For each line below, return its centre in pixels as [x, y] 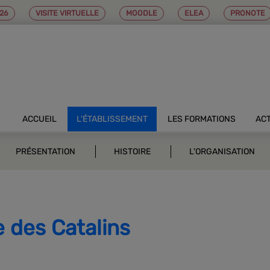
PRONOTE [248, 13]
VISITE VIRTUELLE [67, 13]
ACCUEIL [39, 119]
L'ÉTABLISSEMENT [112, 119]
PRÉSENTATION [45, 152]
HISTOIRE [132, 152]
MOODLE [142, 13]
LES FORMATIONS [202, 119]
